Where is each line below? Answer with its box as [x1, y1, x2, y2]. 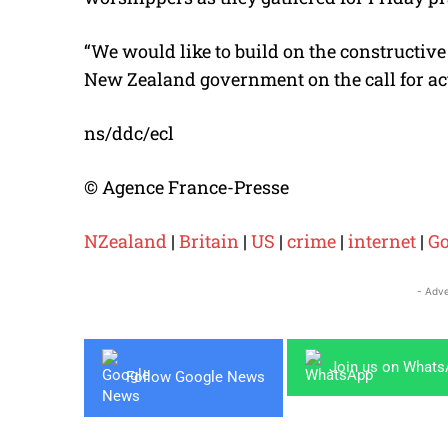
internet [348, 228, 416, 253]
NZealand [84, 228, 167, 253]
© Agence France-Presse [84, 174, 289, 199]
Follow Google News [126, 368, 265, 387]
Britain [179, 228, 239, 253]
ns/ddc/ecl [84, 120, 174, 145]
